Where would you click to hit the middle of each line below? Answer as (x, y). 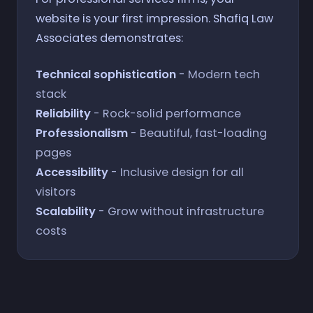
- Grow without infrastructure (180, 212)
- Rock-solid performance (166, 114)
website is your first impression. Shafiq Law (154, 18)
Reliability (63, 114)
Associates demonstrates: (109, 38)
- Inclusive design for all (176, 173)
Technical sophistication (105, 75)
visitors (55, 192)
